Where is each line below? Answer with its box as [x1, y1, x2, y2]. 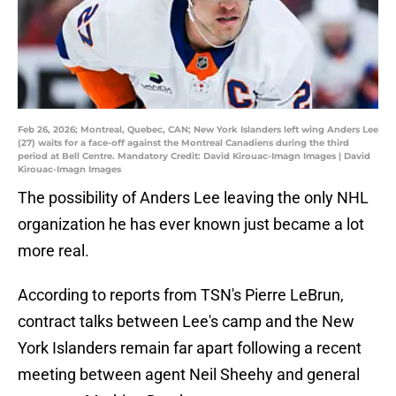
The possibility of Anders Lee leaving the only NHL [18, 188, 369, 208]
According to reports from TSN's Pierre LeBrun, [18, 286, 344, 305]
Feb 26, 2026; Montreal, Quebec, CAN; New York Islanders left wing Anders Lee [18, 124, 378, 136]
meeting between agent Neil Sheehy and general [18, 365, 360, 385]
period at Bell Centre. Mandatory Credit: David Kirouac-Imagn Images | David [18, 150, 370, 163]
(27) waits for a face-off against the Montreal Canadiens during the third [18, 137, 349, 149]
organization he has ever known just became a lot [18, 215, 364, 234]
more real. [18, 241, 89, 261]
